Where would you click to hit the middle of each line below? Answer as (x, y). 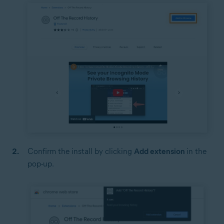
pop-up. (41, 164)
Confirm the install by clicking (81, 151)
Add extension (160, 151)
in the (196, 151)
